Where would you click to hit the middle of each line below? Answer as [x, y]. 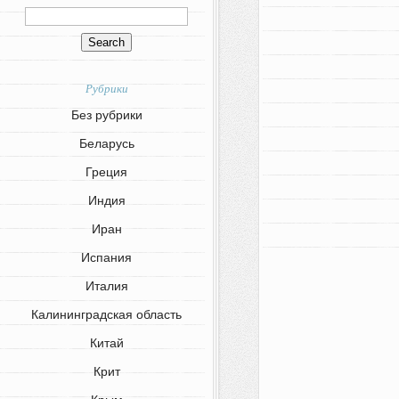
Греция [106, 172]
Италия [106, 286]
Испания [106, 258]
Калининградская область [106, 315]
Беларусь [106, 144]
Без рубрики [106, 115]
